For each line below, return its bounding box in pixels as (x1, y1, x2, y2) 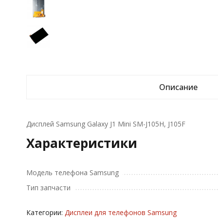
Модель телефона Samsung (26, 168, 119, 177)
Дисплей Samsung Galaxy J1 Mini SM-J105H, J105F (26, 119, 185, 128)
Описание (159, 82, 198, 92)
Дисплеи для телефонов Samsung (64, 208, 177, 217)
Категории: (26, 208, 65, 217)
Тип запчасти (26, 183, 71, 192)
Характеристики (26, 134, 137, 152)
